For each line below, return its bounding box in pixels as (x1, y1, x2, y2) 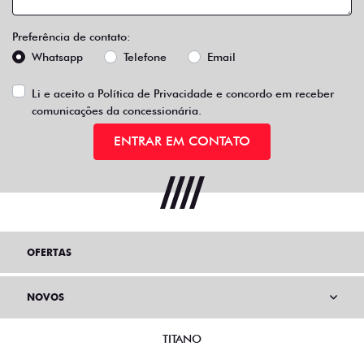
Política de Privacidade (97, 86, 213, 100)
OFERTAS (27, 246, 71, 258)
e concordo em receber (213, 86, 334, 100)
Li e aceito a (32, 86, 97, 100)
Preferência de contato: (12, 29, 131, 43)
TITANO (162, 332, 201, 345)
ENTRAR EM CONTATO (114, 133, 250, 149)
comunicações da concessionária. (32, 103, 201, 117)
